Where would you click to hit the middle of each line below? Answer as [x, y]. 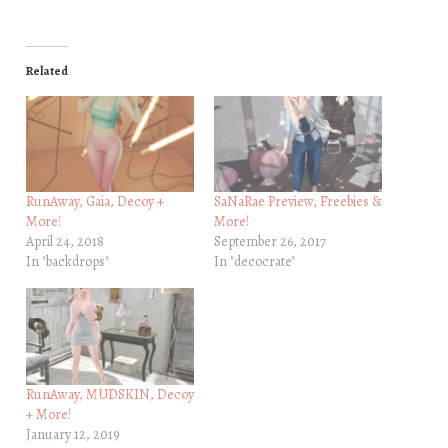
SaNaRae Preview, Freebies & [298, 202]
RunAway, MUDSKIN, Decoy [109, 394]
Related [46, 71]
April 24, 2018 [64, 242]
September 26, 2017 [270, 242]
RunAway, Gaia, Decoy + [94, 202]
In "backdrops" [67, 262]
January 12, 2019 [72, 434]
